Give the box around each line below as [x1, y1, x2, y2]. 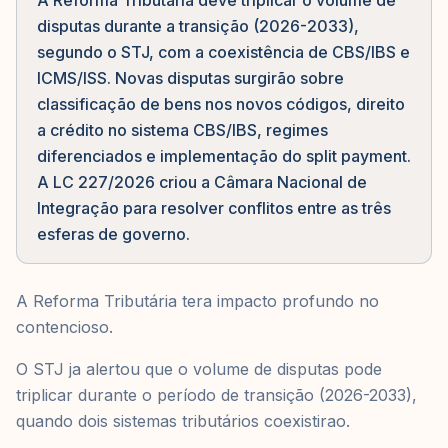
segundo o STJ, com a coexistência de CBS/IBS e [37, 42, 410, 62]
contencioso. [16, 317, 113, 337]
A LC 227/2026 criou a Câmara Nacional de [37, 172, 367, 192]
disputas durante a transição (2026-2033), [37, 16, 359, 36]
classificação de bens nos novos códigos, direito [37, 94, 405, 114]
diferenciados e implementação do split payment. [37, 146, 411, 166]
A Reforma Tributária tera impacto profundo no [16, 291, 379, 311]
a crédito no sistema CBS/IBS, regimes [37, 120, 328, 140]
